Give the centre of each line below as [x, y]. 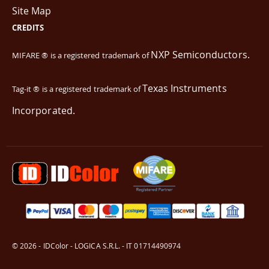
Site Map [32, 11]
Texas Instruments [185, 88]
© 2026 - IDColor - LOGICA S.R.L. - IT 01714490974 [97, 246]
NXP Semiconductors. [200, 55]
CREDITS [28, 28]
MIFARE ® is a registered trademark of [82, 56]
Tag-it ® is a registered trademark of [77, 89]
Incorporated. [44, 110]
